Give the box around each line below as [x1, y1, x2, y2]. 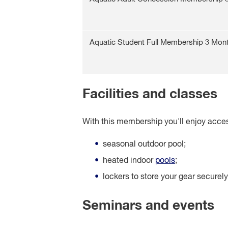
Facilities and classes [82, 88, 217, 102]
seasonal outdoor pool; [103, 140, 186, 149]
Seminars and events [82, 199, 214, 213]
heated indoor [103, 157, 155, 165]
